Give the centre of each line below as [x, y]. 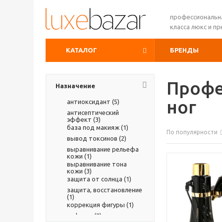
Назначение [75, 86]
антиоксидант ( [90, 102]
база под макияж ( [95, 127]
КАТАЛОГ [82, 50]
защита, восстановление [105, 190]
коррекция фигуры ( [98, 205]
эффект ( [81, 119]
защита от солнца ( [96, 179]
